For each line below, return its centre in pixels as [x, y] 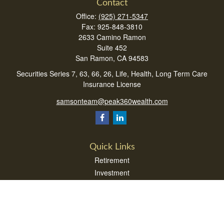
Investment [112, 172]
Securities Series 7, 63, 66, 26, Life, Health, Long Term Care [112, 73]
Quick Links [112, 147]
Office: [87, 16]
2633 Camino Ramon [112, 37]
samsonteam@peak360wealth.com [112, 101]
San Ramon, [95, 58]
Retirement [112, 160]
